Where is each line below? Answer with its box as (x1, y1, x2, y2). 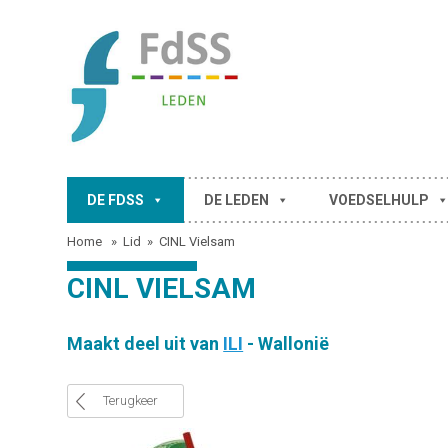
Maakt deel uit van (67, 333, 224, 354)
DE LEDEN (204, 192, 270, 208)
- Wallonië (243, 333, 330, 354)
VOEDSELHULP (329, 192, 430, 208)
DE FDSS (87, 192, 145, 208)
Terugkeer (103, 393, 159, 408)
